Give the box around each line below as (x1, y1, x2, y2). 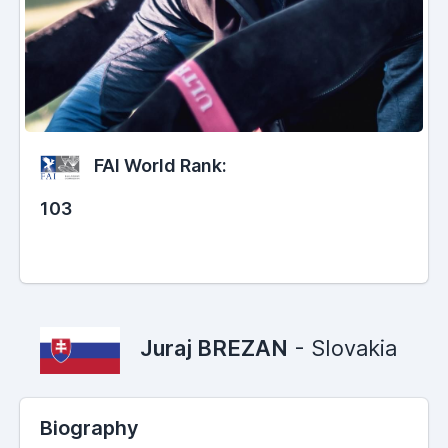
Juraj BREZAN (140, 335, 288, 362)
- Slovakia (288, 335, 397, 362)
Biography (40, 416, 139, 441)
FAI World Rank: (90, 155, 227, 177)
